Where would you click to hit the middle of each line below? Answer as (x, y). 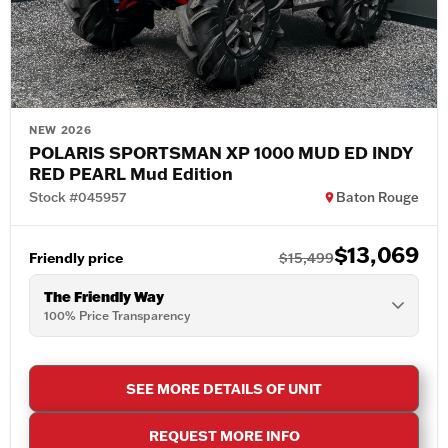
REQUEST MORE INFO (224, 436)
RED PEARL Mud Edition (131, 173)
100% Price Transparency (117, 316)
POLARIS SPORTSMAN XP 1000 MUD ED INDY (221, 152)
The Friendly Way (104, 297)
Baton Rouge (377, 197)
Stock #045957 (77, 197)
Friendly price (76, 258)
